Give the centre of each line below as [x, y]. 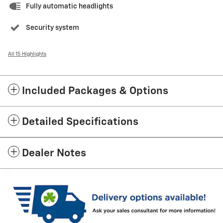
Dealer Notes [54, 154]
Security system [53, 28]
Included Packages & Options [95, 92]
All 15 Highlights [27, 55]
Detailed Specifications [80, 122]
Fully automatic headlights [69, 7]
